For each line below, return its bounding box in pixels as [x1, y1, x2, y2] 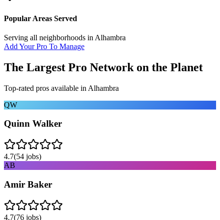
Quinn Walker [4, 118, 62, 129]
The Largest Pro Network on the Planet [4, 60, 203, 74]
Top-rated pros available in [4, 83, 88, 92]
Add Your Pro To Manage [4, 42, 84, 51]
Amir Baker [4, 179, 52, 190]
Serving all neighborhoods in [4, 33, 95, 42]
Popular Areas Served [4, 14, 77, 23]
